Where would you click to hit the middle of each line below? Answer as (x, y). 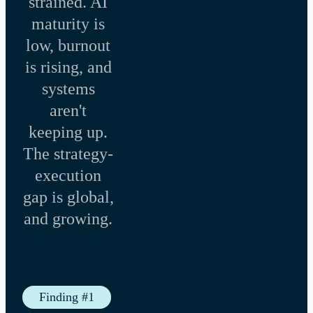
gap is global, (68, 197)
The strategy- (68, 154)
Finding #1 (67, 297)
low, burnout (68, 46)
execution (68, 176)
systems (68, 89)
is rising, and (68, 67)
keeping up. (68, 132)
